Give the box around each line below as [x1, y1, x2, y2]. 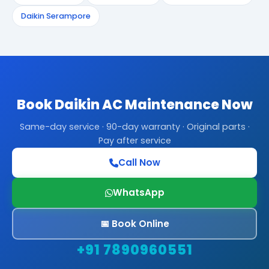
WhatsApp [112, 186, 165, 199]
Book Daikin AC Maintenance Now [16, 95, 253, 114]
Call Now [118, 156, 160, 169]
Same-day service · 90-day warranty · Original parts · [19, 121, 250, 133]
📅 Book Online [100, 217, 169, 230]
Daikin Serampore [21, 11, 91, 21]
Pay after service [98, 134, 171, 147]
